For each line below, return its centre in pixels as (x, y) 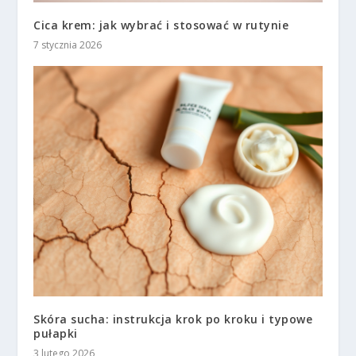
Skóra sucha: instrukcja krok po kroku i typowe (173, 319)
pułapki (56, 334)
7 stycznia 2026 (68, 44)
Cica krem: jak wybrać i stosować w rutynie (161, 25)
